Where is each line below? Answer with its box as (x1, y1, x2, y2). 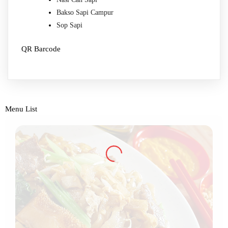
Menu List (5, 104, 37, 113)
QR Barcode (21, 45, 61, 53)
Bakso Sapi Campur (56, 8, 113, 16)
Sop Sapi (56, 21, 82, 29)
